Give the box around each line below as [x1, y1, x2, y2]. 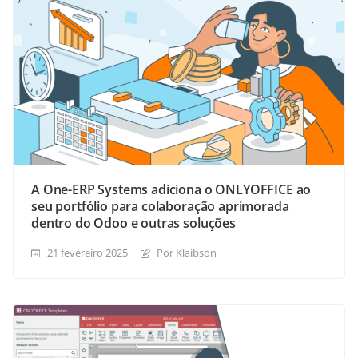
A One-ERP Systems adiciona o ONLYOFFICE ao [31, 181, 312, 199]
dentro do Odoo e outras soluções [31, 214, 236, 233]
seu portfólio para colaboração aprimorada [31, 197, 289, 216]
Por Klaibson [157, 245, 217, 261]
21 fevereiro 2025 [47, 245, 128, 261]
